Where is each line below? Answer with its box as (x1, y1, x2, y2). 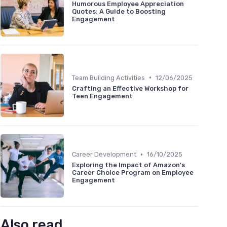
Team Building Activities (72, 73, 145, 82)
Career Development (72, 150, 136, 159)
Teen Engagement (72, 92, 133, 100)
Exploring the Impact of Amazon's (72, 161, 185, 169)
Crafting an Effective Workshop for (72, 84, 188, 92)
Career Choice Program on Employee (72, 169, 194, 177)
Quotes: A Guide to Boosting (72, 8, 166, 16)
